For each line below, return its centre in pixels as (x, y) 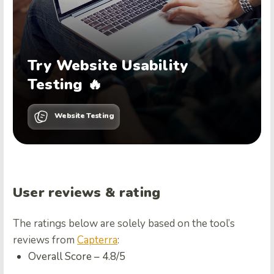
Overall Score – (65, 257)
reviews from (45, 240)
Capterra (97, 240)
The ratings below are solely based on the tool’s (124, 224)
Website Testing (84, 116)
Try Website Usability (108, 65)
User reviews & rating (87, 193)
